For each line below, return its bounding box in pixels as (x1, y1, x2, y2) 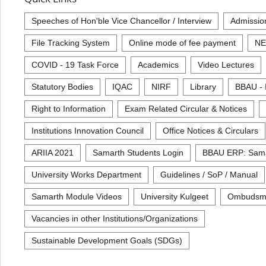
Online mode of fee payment (129, 37, 236, 47)
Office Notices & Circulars (163, 125, 258, 135)
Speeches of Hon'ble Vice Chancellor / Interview (31, 15, 211, 26)
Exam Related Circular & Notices (125, 103, 247, 113)
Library (190, 81, 216, 91)
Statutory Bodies (31, 81, 93, 91)
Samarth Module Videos (31, 191, 122, 201)
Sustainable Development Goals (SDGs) (31, 235, 182, 245)
